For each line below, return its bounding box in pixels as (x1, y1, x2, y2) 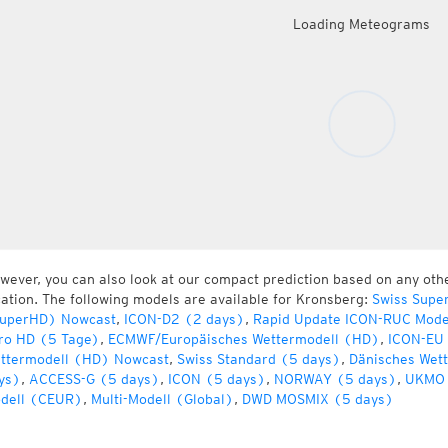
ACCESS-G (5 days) (28, 371, 160, 387)
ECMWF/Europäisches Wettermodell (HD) (107, 331, 380, 347)
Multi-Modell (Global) (90, 391, 234, 407)
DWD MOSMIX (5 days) (241, 391, 394, 407)
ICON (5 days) (167, 371, 266, 387)
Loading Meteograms (293, 16, 430, 32)
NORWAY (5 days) (273, 371, 397, 387)
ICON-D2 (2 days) (123, 311, 245, 327)
